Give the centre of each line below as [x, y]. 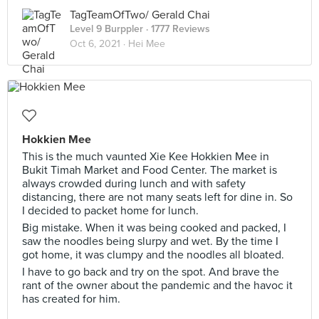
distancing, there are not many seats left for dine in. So [157, 197]
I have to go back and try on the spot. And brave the [151, 272]
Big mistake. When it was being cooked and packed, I [154, 228]
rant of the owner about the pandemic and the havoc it [157, 286]
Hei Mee [147, 44]
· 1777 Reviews [177, 29]
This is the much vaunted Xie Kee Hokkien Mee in [146, 157]
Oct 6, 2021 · [99, 44]
